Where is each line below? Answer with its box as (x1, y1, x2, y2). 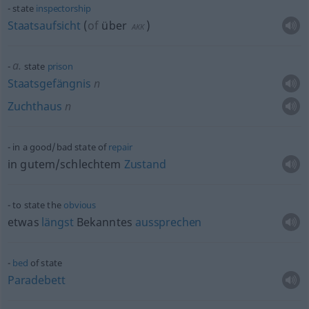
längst (39, 215, 74, 230)
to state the (12, 199, 64, 211)
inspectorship (36, 2, 91, 14)
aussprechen (135, 215, 202, 230)
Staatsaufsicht (7, 18, 81, 33)
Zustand (123, 157, 166, 172)
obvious (63, 199, 97, 211)
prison (47, 60, 73, 72)
